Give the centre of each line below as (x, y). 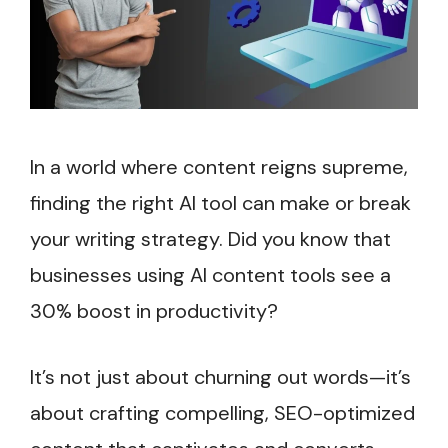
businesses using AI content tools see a (210, 275)
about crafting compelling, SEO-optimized (222, 413)
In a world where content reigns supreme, (219, 167)
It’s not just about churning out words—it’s (220, 377)
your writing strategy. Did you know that (210, 239)
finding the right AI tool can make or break (220, 203)
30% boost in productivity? (154, 311)
